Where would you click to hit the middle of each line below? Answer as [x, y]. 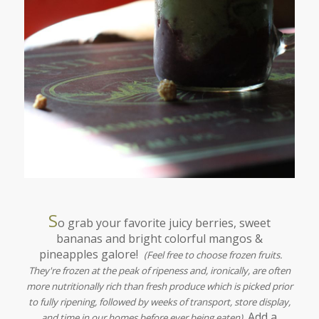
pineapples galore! [90, 255]
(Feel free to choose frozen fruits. [213, 255]
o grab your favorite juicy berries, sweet [164, 223]
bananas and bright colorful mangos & [159, 239]
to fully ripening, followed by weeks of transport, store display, [159, 302]
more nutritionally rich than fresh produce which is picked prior [159, 287]
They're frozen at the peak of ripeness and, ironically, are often [159, 271]
